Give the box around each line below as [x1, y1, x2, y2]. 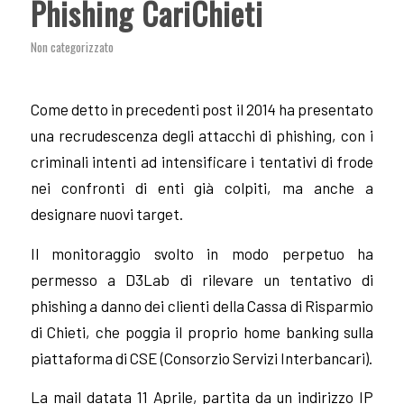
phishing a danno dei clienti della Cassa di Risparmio [30, 296, 374, 315]
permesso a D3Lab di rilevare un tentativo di [30, 270, 374, 289]
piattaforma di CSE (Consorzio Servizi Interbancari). [30, 348, 372, 367]
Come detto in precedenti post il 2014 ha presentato [30, 100, 374, 119]
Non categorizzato [30, 38, 114, 57]
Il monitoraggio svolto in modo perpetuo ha [30, 243, 374, 262]
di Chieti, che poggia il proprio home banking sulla [30, 322, 374, 341]
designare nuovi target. [30, 205, 183, 224]
